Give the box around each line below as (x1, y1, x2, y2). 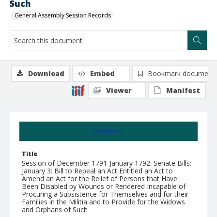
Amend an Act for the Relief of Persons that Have (22, 174, 177, 183)
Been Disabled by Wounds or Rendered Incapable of (22, 182, 186, 191)
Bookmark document (148, 69, 215, 78)
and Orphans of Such (22, 205, 88, 214)
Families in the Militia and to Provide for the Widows (22, 197, 185, 206)
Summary (93, 127, 124, 135)
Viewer (106, 86, 132, 95)
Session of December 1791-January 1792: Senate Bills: (22, 158, 191, 168)
